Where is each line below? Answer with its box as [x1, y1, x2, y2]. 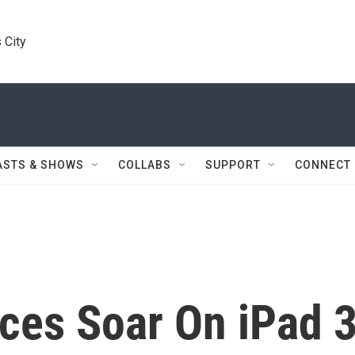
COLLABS [118, 158, 171, 171]
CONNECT [295, 158, 351, 171]
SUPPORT [205, 158, 261, 171]
